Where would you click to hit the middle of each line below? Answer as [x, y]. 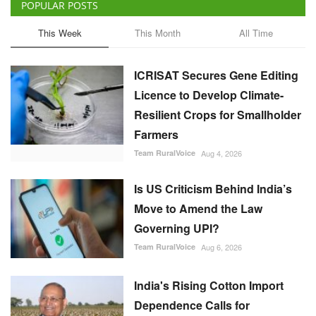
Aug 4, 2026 [221, 153]
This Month [158, 32]
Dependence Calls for [192, 305]
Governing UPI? [177, 228]
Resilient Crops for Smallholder [218, 114]
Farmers [156, 134]
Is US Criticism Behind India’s [213, 188]
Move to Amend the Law [198, 208]
